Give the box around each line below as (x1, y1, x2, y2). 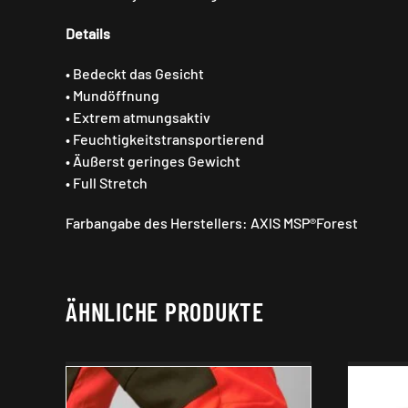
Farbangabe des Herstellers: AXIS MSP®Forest (66, 213, 358, 231)
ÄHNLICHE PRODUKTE (66, 295, 264, 327)
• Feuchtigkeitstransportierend (66, 129, 264, 148)
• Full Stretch (66, 173, 148, 191)
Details (66, 24, 110, 42)
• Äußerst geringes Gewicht (66, 151, 240, 169)
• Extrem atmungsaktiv (66, 107, 210, 126)
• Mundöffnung (66, 86, 159, 104)
